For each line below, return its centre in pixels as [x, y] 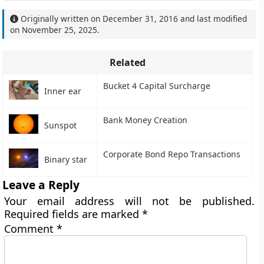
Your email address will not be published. [129, 201]
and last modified [213, 19]
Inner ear [63, 91]
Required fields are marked [73, 214]
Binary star [66, 160]
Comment [31, 229]
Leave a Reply [41, 185]
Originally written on [61, 19]
